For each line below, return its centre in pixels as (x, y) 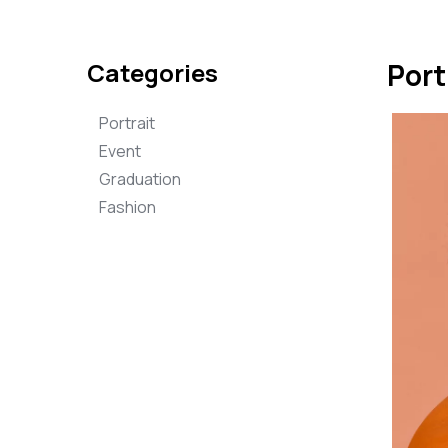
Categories (152, 72)
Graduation (140, 179)
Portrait (127, 123)
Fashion (127, 207)
